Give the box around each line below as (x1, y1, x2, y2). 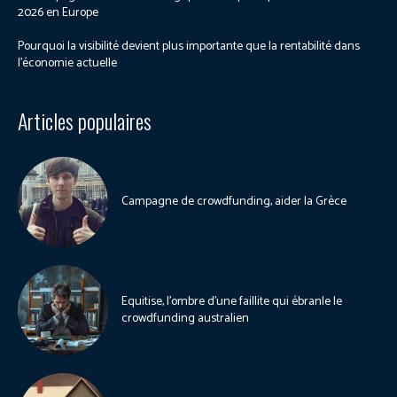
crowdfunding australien (121, 307, 249, 329)
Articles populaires (18, 104, 152, 136)
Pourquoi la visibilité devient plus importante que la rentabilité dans (18, 35, 360, 57)
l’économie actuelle (18, 52, 117, 74)
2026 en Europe (18, 2, 98, 23)
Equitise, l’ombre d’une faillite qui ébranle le (121, 291, 342, 312)
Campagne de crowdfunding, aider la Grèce (121, 191, 346, 213)
